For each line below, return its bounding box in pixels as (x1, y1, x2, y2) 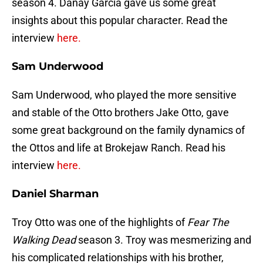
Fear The (187, 216, 229, 229)
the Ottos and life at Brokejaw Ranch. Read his (12, 141, 225, 154)
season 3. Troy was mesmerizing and (76, 234, 251, 247)
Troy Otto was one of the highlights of (12, 216, 187, 229)
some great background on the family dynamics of (12, 124, 245, 137)
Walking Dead (12, 234, 76, 247)
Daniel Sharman (12, 187, 99, 201)
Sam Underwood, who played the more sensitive (12, 89, 237, 102)
